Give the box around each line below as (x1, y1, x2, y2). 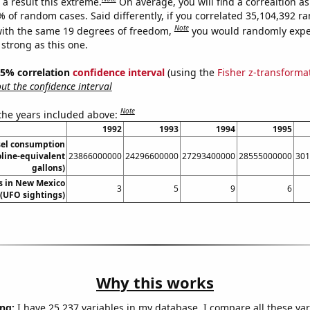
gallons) (31, 162, 65, 174)
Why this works (96, 272, 214, 293)
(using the (164, 65, 217, 79)
